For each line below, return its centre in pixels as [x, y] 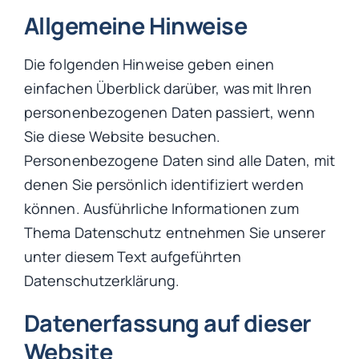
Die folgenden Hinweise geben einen [149, 64]
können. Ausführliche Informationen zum [162, 208]
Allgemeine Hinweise [136, 26]
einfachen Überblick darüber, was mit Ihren [168, 88]
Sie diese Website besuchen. [123, 136]
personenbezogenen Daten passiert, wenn [170, 112]
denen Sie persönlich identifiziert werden [164, 184]
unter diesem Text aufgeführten [133, 256]
